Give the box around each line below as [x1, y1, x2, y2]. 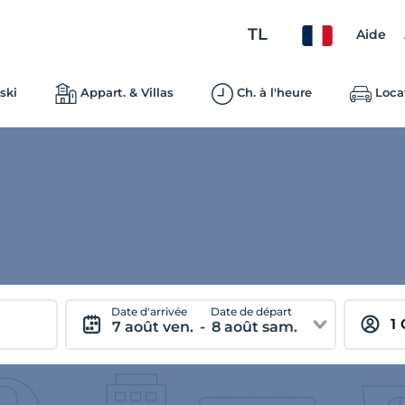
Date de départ [211, 305, 293, 318]
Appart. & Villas [80, 85, 174, 99]
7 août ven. [112, 318, 194, 335]
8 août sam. [212, 318, 298, 335]
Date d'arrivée [111, 305, 188, 318]
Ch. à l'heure [236, 85, 312, 99]
